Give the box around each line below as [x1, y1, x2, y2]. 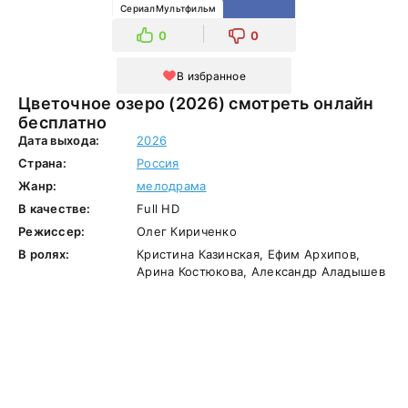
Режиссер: [18, 224, 86, 239]
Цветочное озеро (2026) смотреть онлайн [18, 94, 169, 113]
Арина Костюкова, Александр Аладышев [137, 264, 385, 279]
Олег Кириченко [137, 224, 237, 239]
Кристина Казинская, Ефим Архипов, [137, 247, 361, 261]
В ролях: [18, 247, 70, 261]
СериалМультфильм [120, 3, 217, 14]
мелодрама [137, 178, 207, 193]
